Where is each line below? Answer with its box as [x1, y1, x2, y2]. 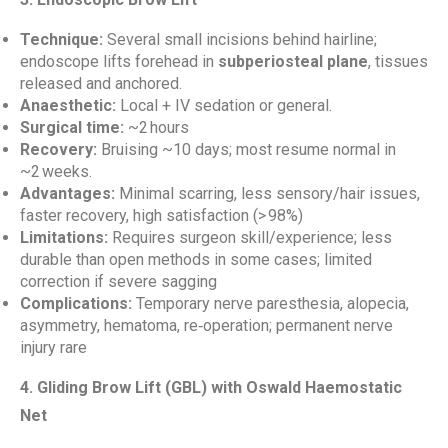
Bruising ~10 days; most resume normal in [97, 140, 396, 159]
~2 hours [124, 118, 189, 137]
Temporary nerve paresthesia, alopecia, [132, 294, 409, 313]
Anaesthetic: [20, 96, 116, 115]
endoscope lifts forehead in [20, 52, 218, 71]
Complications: [20, 294, 132, 313]
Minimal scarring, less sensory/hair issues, [115, 184, 420, 203]
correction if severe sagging [20, 272, 217, 291]
